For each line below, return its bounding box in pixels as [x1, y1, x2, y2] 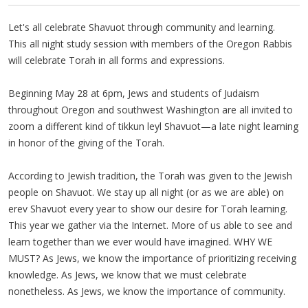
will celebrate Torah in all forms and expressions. [8, 54, 225, 67]
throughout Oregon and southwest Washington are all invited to [8, 103, 293, 116]
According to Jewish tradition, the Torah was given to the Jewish [8, 169, 292, 182]
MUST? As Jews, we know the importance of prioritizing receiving [8, 252, 296, 265]
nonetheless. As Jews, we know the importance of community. [8, 285, 285, 298]
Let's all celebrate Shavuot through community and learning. [8, 21, 275, 34]
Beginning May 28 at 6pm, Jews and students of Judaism [8, 87, 259, 100]
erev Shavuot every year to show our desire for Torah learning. [8, 202, 287, 215]
